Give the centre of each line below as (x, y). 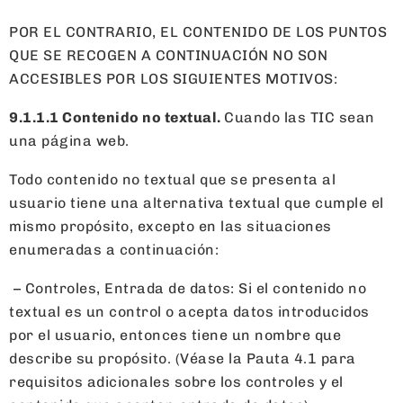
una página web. (73, 140)
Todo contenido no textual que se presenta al (172, 179)
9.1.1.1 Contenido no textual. (116, 117)
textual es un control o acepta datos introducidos (189, 311)
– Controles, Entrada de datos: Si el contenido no (188, 288)
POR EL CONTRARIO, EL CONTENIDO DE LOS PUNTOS (198, 31)
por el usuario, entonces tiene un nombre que (175, 335)
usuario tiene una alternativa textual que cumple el (197, 202)
